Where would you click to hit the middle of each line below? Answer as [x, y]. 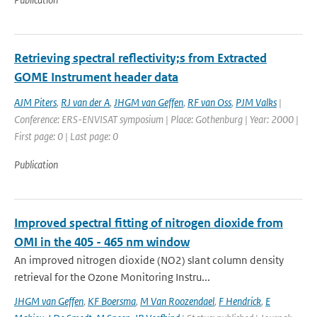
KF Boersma [112, 301]
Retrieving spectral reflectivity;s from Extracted [140, 58]
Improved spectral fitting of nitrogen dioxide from [149, 223]
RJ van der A [85, 102]
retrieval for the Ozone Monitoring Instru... [112, 277]
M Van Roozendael [177, 301]
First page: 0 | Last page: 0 [66, 136]
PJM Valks [256, 102]
